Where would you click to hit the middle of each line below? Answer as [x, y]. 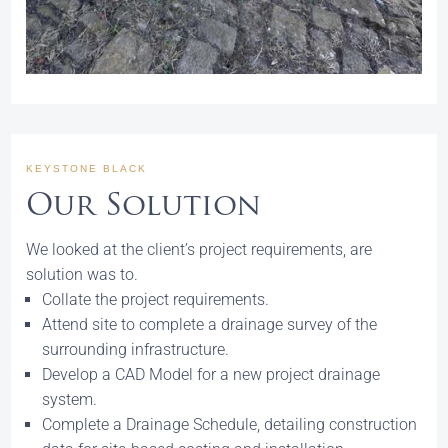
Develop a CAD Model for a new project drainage [211, 375]
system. [70, 400]
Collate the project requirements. [156, 300]
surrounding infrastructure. [136, 350]
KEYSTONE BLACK [87, 169]
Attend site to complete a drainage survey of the [210, 325]
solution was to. [82, 275]
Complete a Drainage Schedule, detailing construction [230, 425]
